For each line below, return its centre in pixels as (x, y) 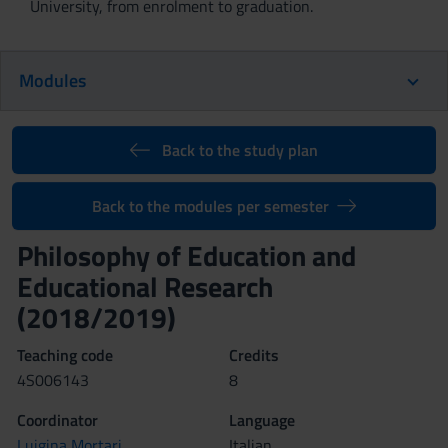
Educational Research (145, 286)
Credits (254, 355)
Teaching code (65, 355)
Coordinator (57, 420)
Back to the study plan (239, 150)
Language (262, 420)
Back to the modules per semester (210, 206)
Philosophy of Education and (186, 255)
